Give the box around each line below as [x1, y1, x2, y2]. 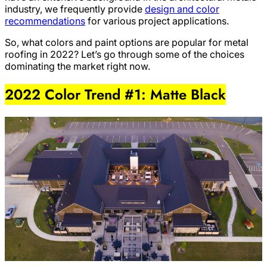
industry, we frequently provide [5, 2, 145, 15]
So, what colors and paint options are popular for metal [5, 36, 249, 48]
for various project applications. [85, 14, 229, 27]
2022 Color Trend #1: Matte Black [5, 83, 226, 105]
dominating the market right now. [5, 60, 150, 72]
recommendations [5, 14, 85, 27]
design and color [145, 2, 219, 15]
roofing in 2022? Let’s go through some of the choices [5, 48, 244, 60]
